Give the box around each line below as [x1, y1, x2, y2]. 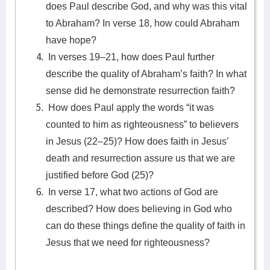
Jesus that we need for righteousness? [46, 237, 210, 248]
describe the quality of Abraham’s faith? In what [46, 69, 246, 79]
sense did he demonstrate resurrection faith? [46, 86, 235, 96]
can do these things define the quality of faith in [46, 221, 245, 231]
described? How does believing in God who [46, 204, 232, 214]
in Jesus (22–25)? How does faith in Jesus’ [46, 136, 228, 146]
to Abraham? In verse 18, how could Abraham [46, 18, 239, 28]
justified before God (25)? [46, 170, 154, 180]
